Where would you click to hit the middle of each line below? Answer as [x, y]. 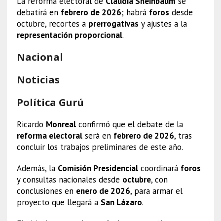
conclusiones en [46, 191]
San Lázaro [121, 202]
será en [98, 135]
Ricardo [31, 124]
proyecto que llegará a [58, 202]
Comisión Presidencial [98, 168]
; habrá [135, 12]
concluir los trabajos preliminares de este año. [100, 147]
